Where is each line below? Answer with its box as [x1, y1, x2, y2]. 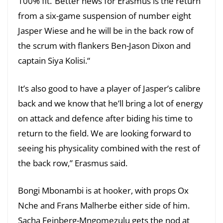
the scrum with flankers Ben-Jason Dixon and [18, 40, 191, 52]
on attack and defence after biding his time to [18, 112, 193, 124]
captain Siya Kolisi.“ [18, 55, 90, 67]
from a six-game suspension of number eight [18, 10, 191, 22]
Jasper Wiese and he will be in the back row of [18, 25, 194, 37]
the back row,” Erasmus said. [18, 157, 127, 169]
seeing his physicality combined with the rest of [18, 142, 200, 154]
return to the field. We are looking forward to [18, 127, 191, 139]
